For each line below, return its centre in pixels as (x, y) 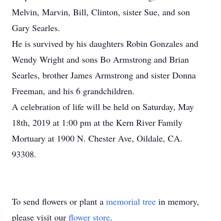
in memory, (178, 201)
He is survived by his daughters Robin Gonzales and (105, 43)
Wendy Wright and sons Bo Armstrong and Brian (100, 59)
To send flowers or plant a (59, 201)
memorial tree (131, 201)
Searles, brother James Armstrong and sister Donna (104, 75)
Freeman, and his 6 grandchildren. (73, 91)
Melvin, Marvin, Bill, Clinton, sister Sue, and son (101, 12)
